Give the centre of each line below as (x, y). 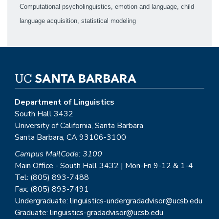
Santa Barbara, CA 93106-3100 (70, 138)
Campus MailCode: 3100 (58, 154)
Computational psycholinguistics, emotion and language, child (107, 7)
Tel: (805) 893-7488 (52, 178)
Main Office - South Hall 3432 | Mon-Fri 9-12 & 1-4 (104, 166)
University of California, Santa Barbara (79, 126)
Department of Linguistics (65, 102)
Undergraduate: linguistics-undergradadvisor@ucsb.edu (109, 201)
